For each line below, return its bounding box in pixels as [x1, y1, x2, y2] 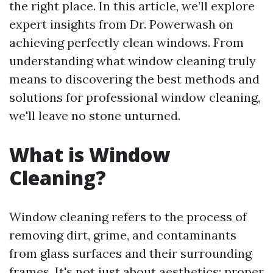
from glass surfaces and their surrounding [9, 246, 252, 261]
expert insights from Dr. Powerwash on [9, 16, 233, 32]
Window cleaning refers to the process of [9, 209, 247, 224]
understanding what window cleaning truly [9, 53, 256, 68]
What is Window [9, 141, 170, 168]
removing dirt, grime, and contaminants [9, 227, 236, 243]
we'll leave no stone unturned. [9, 108, 180, 123]
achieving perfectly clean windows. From [9, 35, 244, 50]
